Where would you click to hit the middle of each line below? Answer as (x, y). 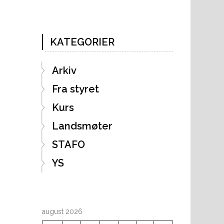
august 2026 (62, 211)
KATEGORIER (82, 42)
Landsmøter (82, 126)
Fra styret (75, 89)
